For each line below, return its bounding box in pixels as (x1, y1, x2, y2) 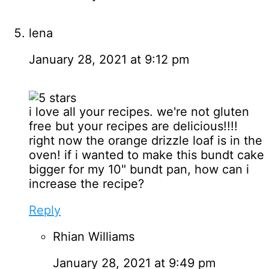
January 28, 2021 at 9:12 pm (29, 52, 189, 67)
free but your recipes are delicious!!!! (29, 118, 238, 133)
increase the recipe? (29, 176, 144, 191)
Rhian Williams (53, 229, 134, 244)
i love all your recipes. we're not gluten (29, 104, 249, 119)
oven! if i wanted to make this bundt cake (29, 147, 264, 162)
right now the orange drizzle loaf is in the (29, 133, 262, 148)
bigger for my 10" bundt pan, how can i (29, 162, 249, 177)
